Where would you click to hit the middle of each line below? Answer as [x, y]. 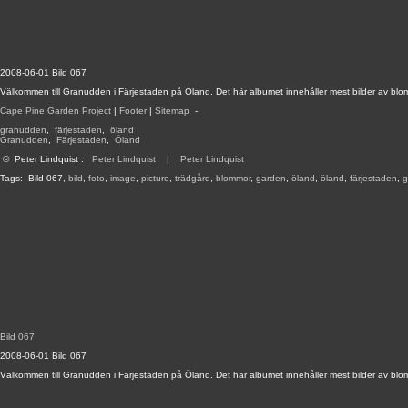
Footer [133, 111]
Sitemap [172, 111]
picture [155, 178]
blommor [233, 178]
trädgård [193, 178]
